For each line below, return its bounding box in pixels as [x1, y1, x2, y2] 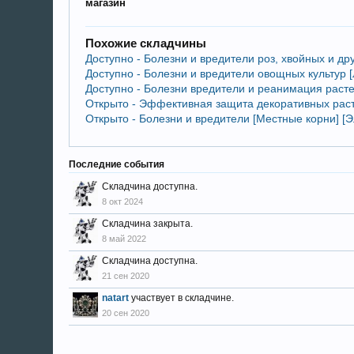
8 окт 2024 [102, 197, 144, 206]
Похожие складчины [85, 36, 207, 50]
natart [102, 292, 130, 303]
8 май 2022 [102, 234, 147, 243]
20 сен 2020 [102, 308, 150, 318]
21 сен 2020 [102, 271, 150, 281]
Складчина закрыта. [102, 218, 194, 229]
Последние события [69, 159, 165, 170]
